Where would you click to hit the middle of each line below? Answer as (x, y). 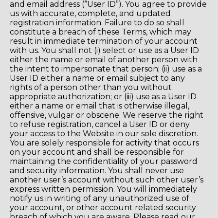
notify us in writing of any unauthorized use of (100, 199)
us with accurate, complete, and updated (90, 14)
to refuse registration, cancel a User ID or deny (100, 125)
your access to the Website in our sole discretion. (104, 134)
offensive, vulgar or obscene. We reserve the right (107, 115)
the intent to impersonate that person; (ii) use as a (106, 69)
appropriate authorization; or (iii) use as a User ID (103, 97)
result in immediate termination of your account (104, 41)
